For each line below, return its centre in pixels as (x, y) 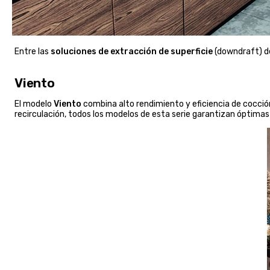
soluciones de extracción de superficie (132, 51)
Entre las (33, 51)
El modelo (34, 104)
